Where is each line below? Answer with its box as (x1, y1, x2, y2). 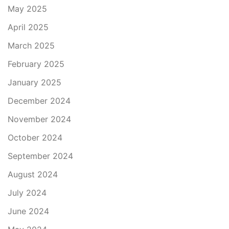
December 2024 (8, 96, 71, 106)
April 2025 (8, 22, 49, 32)
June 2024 (8, 206, 49, 216)
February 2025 (8, 59, 64, 69)
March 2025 (8, 40, 55, 51)
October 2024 (8, 132, 62, 143)
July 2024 (8, 188, 47, 198)
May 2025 (8, 4, 47, 14)
